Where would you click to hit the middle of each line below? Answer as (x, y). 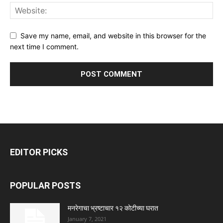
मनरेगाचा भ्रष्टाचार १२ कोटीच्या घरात (113, 208)
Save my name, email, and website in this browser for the (113, 35)
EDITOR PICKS (39, 152)
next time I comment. (44, 47)
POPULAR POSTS (45, 186)
